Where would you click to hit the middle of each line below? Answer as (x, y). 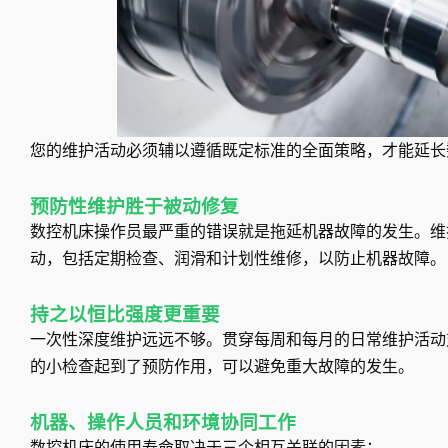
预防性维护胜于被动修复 (134, 207)
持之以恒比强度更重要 (125, 315)
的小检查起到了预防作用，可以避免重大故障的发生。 (222, 367)
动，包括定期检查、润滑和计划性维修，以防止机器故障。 (238, 259)
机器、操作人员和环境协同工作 (163, 423)
